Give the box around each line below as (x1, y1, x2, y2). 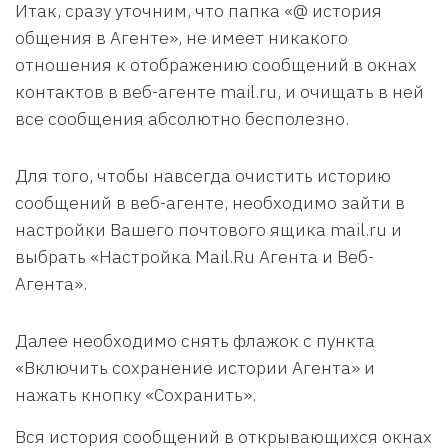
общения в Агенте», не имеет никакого (15, 26, 348, 49)
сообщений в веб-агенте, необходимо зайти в (15, 191, 405, 214)
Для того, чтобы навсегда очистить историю (15, 164, 391, 187)
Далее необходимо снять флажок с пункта (15, 329, 375, 352)
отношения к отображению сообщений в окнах (15, 53, 417, 76)
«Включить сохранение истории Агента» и (15, 356, 375, 379)
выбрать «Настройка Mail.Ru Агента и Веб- (15, 245, 374, 268)
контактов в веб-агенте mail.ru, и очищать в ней (15, 80, 424, 103)
